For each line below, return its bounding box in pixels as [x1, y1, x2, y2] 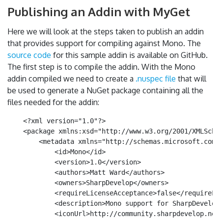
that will [176, 74, 206, 83]
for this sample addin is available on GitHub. [51, 50, 208, 60]
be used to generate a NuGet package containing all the [7, 85, 203, 95]
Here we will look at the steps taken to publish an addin [7, 27, 204, 36]
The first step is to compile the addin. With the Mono [7, 62, 195, 72]
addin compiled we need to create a [7, 74, 136, 83]
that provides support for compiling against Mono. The [7, 38, 201, 48]
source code [7, 50, 51, 60]
